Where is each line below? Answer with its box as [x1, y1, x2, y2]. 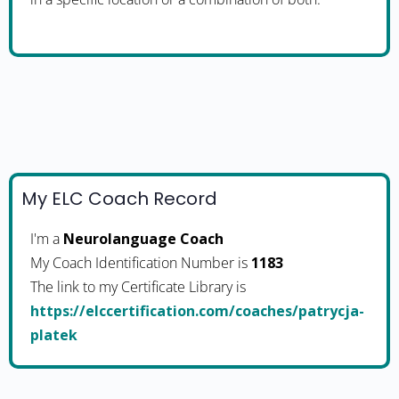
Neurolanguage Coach [63, 229, 224, 248]
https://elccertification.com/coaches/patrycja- [30, 301, 364, 321]
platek [30, 325, 77, 345]
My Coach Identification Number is [30, 253, 251, 273]
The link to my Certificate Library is [30, 277, 246, 297]
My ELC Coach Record [21, 186, 217, 211]
